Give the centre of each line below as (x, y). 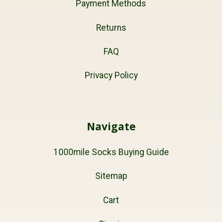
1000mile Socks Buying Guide (111, 152)
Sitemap (111, 176)
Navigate (111, 126)
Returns (111, 28)
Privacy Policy (111, 76)
